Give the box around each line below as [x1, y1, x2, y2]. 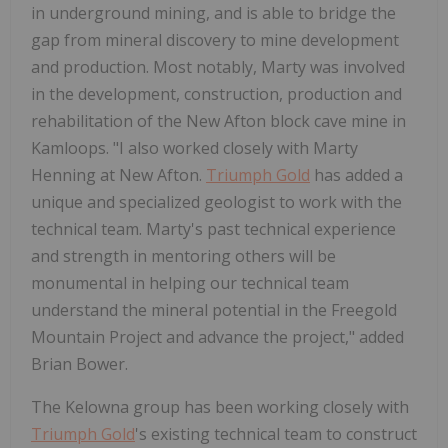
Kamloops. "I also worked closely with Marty [31, 136, 358, 159]
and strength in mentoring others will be [31, 244, 336, 267]
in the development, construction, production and [31, 82, 402, 105]
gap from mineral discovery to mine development [31, 28, 399, 51]
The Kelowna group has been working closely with [31, 395, 409, 418]
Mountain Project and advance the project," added [31, 325, 404, 348]
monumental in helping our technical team [31, 271, 349, 294]
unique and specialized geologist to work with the [31, 190, 402, 213]
